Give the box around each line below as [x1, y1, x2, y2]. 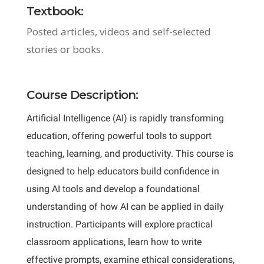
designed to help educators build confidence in [26, 166, 219, 177]
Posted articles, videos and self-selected [26, 25, 211, 38]
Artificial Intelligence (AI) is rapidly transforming [26, 113, 224, 124]
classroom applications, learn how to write [26, 236, 202, 247]
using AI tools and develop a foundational [26, 183, 200, 194]
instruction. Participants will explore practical [26, 219, 213, 230]
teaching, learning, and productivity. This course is [26, 148, 233, 159]
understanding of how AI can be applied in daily [26, 201, 224, 212]
